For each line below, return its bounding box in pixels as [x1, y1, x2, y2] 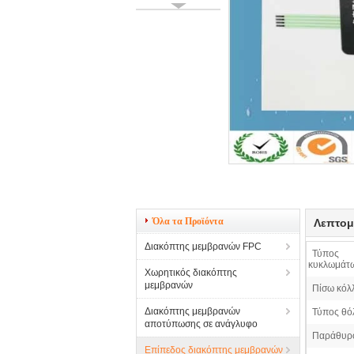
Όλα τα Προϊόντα [153, 216, 224, 227]
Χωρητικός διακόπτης [145, 267, 237, 278]
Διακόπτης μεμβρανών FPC [145, 241, 262, 252]
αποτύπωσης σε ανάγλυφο [145, 318, 258, 330]
